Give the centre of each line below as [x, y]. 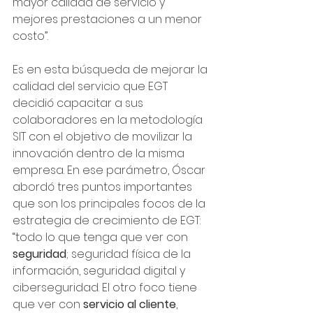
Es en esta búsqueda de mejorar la [111, 70]
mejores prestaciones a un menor [109, 19]
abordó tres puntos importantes [104, 187]
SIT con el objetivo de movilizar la [104, 137]
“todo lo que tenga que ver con [102, 237]
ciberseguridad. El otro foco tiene [106, 287]
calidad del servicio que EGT [92, 86]
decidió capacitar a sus [79, 103]
